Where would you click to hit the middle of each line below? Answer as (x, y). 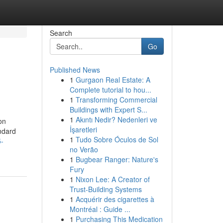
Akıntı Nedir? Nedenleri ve (116, 119)
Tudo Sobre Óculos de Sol (117, 139)
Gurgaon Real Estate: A (113, 80)
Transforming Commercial (116, 100)
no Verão (84, 149)
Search (61, 33)
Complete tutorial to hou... (110, 90)
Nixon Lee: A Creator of (112, 179)
